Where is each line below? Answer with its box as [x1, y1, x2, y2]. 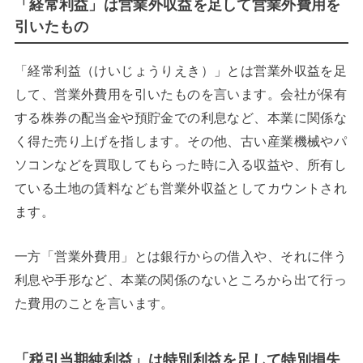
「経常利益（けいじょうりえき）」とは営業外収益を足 [14, 62, 348, 78]
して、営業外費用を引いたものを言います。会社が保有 [14, 86, 348, 101]
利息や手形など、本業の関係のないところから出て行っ [14, 271, 348, 287]
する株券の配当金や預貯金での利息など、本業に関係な [14, 109, 348, 125]
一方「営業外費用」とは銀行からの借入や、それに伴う [14, 248, 348, 263]
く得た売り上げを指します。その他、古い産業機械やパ [14, 133, 348, 148]
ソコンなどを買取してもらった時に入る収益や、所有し [14, 156, 348, 172]
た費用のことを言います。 [14, 295, 174, 310]
